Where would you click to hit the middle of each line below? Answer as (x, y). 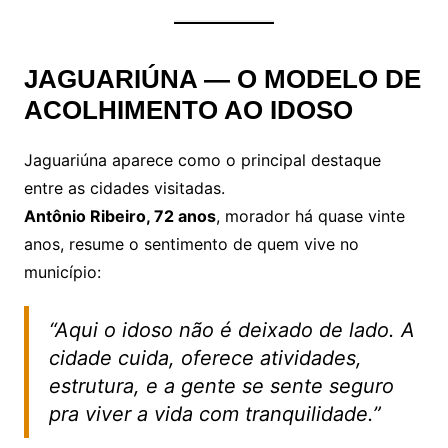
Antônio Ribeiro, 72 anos (119, 215)
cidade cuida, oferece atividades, (205, 357)
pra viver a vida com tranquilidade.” (214, 413)
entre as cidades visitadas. (124, 187)
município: (62, 271)
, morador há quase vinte (310, 215)
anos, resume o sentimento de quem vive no (191, 243)
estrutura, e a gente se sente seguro (221, 385)
